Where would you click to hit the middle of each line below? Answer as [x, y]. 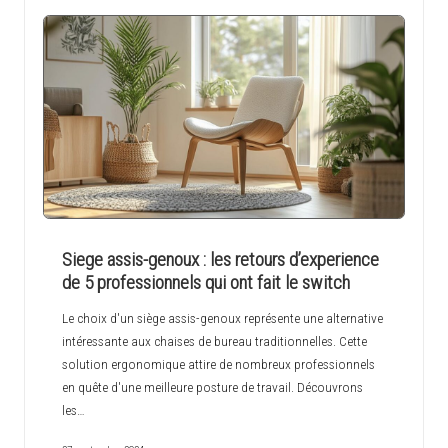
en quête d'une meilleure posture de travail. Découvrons [212, 386]
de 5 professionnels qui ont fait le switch [205, 282]
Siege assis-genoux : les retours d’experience [220, 259]
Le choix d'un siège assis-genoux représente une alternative [222, 317]
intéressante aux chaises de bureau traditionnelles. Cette [214, 340]
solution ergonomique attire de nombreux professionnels [218, 363]
